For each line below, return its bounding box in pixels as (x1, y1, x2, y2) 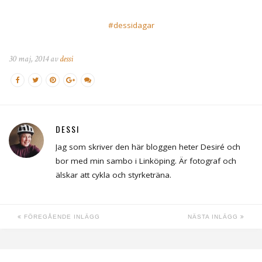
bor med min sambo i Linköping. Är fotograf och (56, 156, 236, 167)
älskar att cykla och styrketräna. (56, 170, 171, 181)
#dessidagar (108, 20, 154, 31)
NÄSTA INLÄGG (188, 213, 240, 220)
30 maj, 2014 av (9, 53, 60, 65)
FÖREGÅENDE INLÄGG (22, 213, 100, 220)
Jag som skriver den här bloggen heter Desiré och (56, 142, 240, 153)
